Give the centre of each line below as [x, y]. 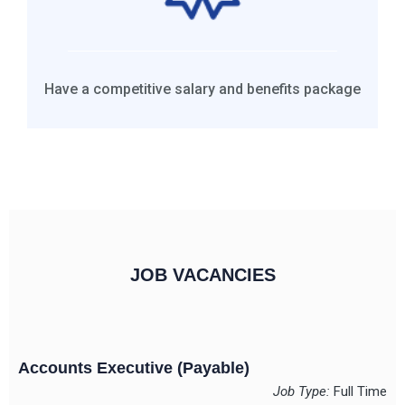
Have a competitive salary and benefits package [202, 89]
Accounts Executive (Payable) [134, 368]
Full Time [360, 392]
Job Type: [303, 392]
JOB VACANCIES [202, 275]
